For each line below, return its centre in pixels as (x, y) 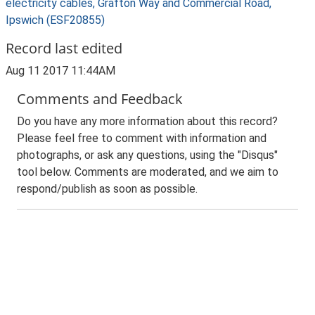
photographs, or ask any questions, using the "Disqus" (147, 155)
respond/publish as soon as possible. (107, 189)
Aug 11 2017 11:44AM (60, 71)
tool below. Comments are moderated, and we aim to (148, 172)
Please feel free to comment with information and (142, 138)
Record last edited (64, 48)
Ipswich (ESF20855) (55, 20)
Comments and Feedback (100, 99)
